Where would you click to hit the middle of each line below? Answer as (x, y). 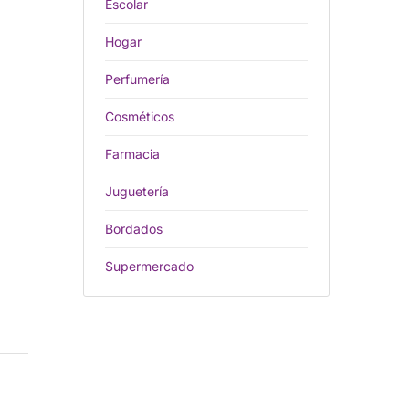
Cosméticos (140, 117)
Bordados (134, 229)
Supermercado (149, 267)
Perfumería (137, 79)
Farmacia (132, 154)
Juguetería (137, 192)
